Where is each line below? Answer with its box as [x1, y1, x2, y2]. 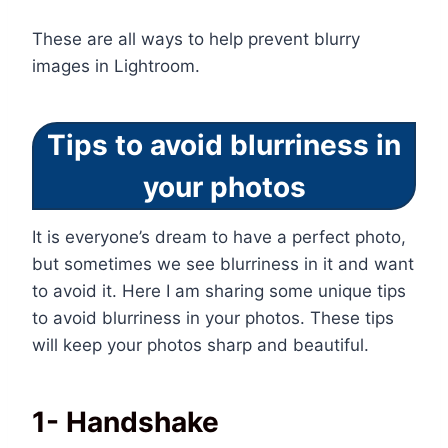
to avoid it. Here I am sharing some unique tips [32, 281, 406, 302]
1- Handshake [32, 405, 219, 440]
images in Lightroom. [32, 56, 200, 77]
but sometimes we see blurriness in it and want [32, 254, 414, 275]
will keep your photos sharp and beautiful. [32, 335, 369, 356]
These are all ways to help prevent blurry [32, 29, 360, 50]
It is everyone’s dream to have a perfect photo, [32, 227, 406, 248]
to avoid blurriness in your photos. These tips [32, 308, 394, 329]
